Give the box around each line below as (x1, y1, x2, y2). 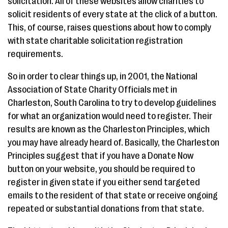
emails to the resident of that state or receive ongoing (8, 190, 218, 201)
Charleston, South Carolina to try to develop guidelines (8, 98, 216, 108)
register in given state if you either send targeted (8, 177, 200, 187)
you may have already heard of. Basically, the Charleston (8, 137, 219, 148)
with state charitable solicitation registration (8, 36, 183, 46)
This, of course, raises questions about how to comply (8, 22, 211, 33)
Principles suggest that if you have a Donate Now (8, 151, 193, 161)
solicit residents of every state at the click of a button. (8, 9, 217, 19)
